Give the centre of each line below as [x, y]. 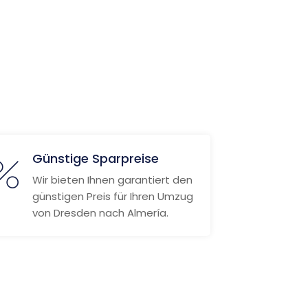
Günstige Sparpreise [95, 158]
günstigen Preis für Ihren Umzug [112, 196]
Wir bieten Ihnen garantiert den [112, 180]
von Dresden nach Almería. [100, 213]
